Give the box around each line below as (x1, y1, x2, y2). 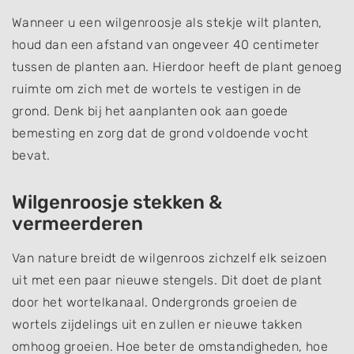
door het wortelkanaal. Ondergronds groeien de (12, 294, 297, 310)
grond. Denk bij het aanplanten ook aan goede (12, 103, 288, 119)
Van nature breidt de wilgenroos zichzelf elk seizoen (12, 250, 327, 265)
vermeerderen (12, 212, 143, 235)
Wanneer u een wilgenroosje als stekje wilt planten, (12, 14, 322, 30)
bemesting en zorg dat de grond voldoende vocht (12, 125, 309, 141)
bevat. (12, 147, 54, 163)
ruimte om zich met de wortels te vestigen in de (12, 81, 302, 96)
